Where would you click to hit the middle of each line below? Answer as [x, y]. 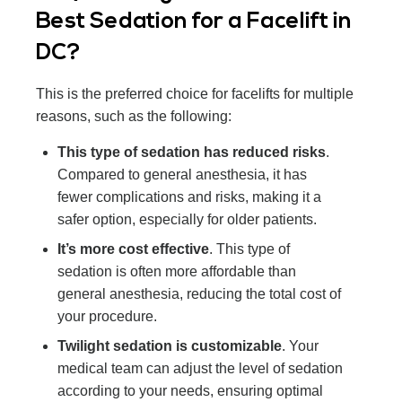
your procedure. [107, 317]
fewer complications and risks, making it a [189, 197]
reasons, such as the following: [134, 117]
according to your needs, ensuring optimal [190, 391]
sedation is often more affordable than [177, 272]
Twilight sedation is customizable [170, 346]
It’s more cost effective [133, 249]
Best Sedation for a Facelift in [194, 22]
